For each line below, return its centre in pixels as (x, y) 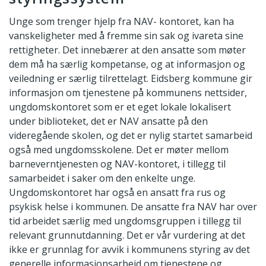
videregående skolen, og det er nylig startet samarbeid (131, 136)
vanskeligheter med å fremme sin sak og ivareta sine (126, 36)
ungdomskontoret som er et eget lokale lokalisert (120, 107)
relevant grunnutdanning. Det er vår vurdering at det (127, 235)
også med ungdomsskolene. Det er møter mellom (119, 150)
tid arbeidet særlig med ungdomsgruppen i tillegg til (125, 221)
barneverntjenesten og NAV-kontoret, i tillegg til (117, 164)
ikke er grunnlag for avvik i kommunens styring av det (129, 250)
